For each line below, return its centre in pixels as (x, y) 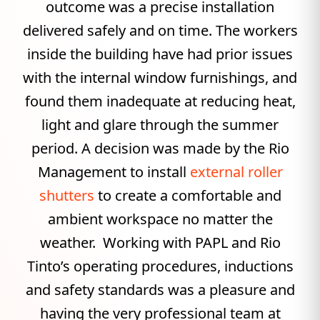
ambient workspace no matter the (160, 219)
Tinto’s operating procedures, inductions (160, 266)
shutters (66, 195)
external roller (236, 172)
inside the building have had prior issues (160, 54)
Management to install (114, 172)
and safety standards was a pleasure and (160, 290)
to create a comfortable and (187, 195)
